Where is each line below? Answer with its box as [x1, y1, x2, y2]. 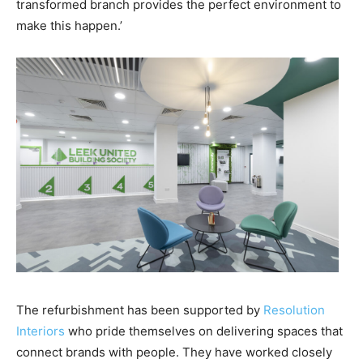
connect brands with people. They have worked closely [16, 344, 332, 361]
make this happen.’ [16, 18, 122, 34]
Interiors [16, 323, 65, 340]
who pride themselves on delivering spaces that [65, 323, 343, 340]
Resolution [263, 302, 325, 318]
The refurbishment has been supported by [16, 302, 263, 318]
